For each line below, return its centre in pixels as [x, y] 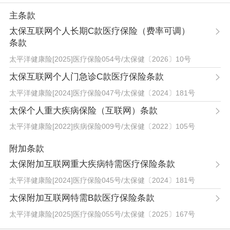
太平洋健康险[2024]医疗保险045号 [65, 180]
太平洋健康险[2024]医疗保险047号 [65, 93]
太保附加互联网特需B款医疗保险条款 [82, 198]
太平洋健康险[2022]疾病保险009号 [65, 127]
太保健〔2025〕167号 [159, 214]
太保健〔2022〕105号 [159, 127]
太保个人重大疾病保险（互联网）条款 [83, 110]
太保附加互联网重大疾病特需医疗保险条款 [92, 164]
